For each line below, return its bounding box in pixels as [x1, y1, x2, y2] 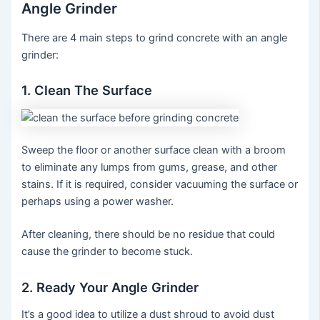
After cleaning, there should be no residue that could [21, 228, 276, 241]
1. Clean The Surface [21, 82, 153, 99]
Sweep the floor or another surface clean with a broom [21, 144, 286, 157]
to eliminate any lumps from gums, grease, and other [21, 161, 278, 174]
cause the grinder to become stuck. [21, 245, 194, 259]
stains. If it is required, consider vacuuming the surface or [21, 178, 299, 191]
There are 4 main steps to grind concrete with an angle [21, 31, 288, 44]
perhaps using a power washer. [21, 195, 174, 209]
